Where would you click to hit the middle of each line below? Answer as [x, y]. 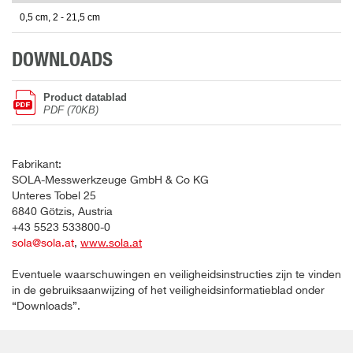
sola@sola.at [43, 244]
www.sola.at [111, 244]
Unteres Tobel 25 [54, 197]
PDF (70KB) [71, 110]
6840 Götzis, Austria [62, 212]
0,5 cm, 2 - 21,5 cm [60, 18]
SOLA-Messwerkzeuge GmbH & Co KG [110, 181]
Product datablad [85, 98]
